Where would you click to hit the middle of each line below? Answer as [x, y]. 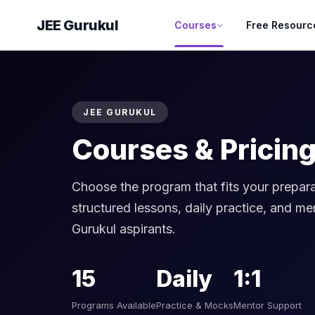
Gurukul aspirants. [124, 229]
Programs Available [114, 305]
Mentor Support [268, 305]
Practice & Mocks [195, 305]
